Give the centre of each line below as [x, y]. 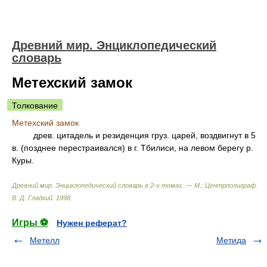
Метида [231, 240]
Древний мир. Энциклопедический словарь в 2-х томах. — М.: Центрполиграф [134, 185]
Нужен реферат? [92, 223]
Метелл [45, 240]
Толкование [35, 105]
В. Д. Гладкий [32, 198]
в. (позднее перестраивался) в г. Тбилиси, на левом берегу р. [133, 148]
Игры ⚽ [30, 223]
